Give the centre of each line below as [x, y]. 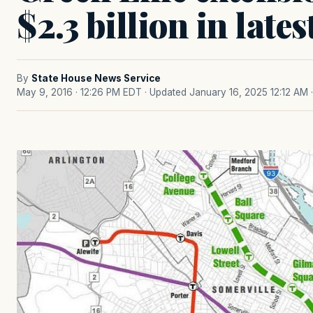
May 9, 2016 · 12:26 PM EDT [79, 92]
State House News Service [96, 78]
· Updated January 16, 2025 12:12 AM [226, 92]
